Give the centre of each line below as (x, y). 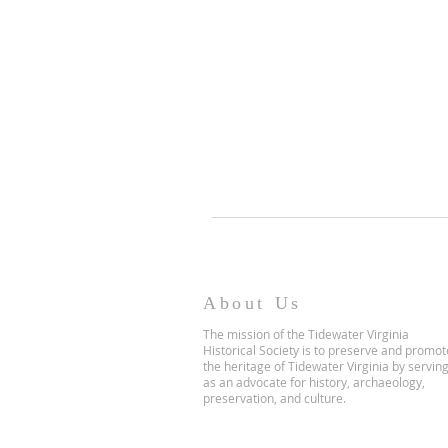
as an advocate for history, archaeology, (314, 382)
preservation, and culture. (274, 398)
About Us (252, 303)
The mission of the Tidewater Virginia (306, 334)
